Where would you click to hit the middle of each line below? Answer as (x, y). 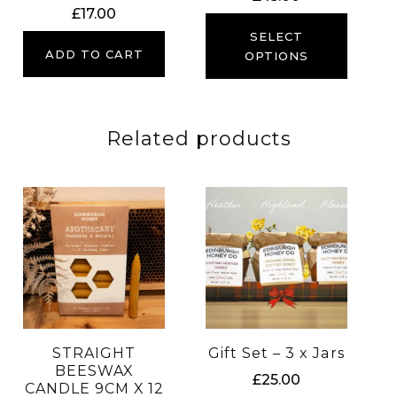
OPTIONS (276, 56)
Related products (198, 139)
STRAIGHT (94, 353)
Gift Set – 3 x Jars (276, 353)
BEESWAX (94, 370)
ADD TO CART (94, 54)
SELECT (276, 37)
